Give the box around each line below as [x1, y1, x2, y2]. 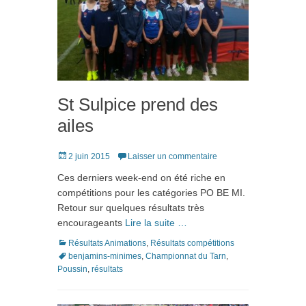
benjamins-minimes [68, 251, 141, 261]
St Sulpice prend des [57, 94, 218, 115]
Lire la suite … [125, 217, 187, 228]
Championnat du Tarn [145, 251, 226, 261]
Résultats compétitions [150, 238, 234, 248]
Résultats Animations [68, 238, 146, 248]
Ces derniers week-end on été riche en [57, 172, 225, 183]
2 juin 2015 [68, 152, 110, 161]
